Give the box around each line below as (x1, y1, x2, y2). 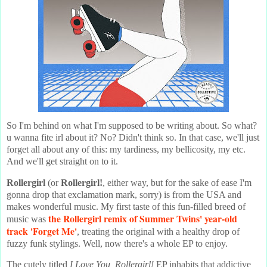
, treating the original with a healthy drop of (77, 226, 240, 237)
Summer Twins (139, 211, 200, 225)
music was (7, 213, 48, 224)
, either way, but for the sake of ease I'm (103, 177, 252, 188)
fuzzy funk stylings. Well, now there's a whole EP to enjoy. (7, 238, 228, 249)
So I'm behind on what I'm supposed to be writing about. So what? (7, 120, 257, 131)
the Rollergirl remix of (48, 211, 139, 225)
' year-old (200, 211, 237, 225)
